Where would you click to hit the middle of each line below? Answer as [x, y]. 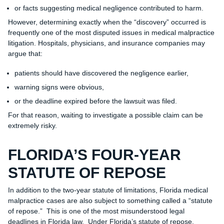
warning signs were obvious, [59, 87]
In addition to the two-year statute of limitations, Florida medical [108, 190]
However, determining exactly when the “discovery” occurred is [107, 22]
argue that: [25, 54]
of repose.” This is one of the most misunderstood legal [96, 211]
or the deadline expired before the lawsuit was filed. [95, 101]
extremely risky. [32, 126]
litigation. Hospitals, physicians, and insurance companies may [106, 43]
